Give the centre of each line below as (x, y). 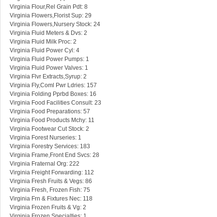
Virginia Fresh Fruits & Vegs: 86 (51, 181)
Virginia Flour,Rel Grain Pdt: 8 (49, 7)
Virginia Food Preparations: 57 (50, 112)
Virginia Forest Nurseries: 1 (46, 138)
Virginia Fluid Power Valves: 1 (49, 68)
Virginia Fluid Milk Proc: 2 (43, 42)
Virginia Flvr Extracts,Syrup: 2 (48, 77)
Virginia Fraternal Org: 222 (45, 164)
